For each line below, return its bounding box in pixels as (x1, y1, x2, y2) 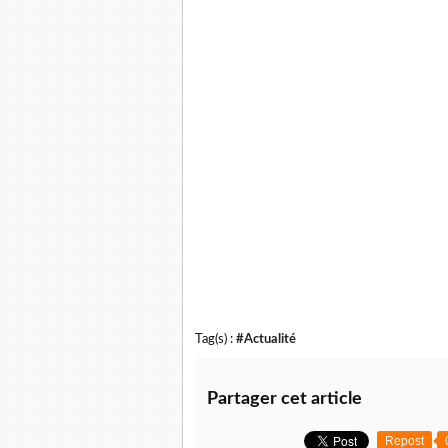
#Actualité (236, 332, 296, 345)
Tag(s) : (195, 332, 236, 345)
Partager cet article (207, 389, 362, 408)
